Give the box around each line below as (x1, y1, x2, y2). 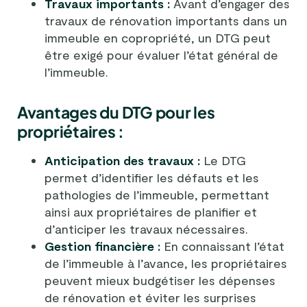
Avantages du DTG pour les (17, 101, 215, 122)
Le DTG (200, 152, 246, 168)
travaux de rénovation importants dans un (45, 12, 287, 28)
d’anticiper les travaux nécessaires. (45, 221, 248, 236)
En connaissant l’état (160, 238, 284, 254)
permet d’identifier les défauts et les (45, 169, 259, 185)
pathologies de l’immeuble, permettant (45, 186, 269, 202)
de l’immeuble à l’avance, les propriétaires (45, 255, 287, 271)
